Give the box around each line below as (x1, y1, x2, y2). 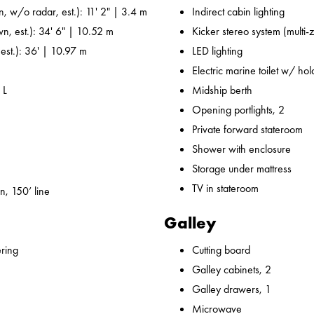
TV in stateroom (192, 181, 259, 196)
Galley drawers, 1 (192, 282, 271, 297)
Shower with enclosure (192, 142, 291, 157)
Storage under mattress (192, 161, 292, 177)
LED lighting (192, 43, 243, 59)
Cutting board (192, 243, 250, 258)
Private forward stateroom (192, 122, 303, 137)
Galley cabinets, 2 (192, 262, 271, 278)
